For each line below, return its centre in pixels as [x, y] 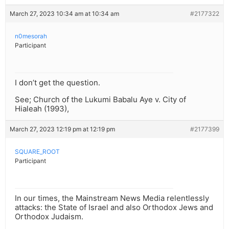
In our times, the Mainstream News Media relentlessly [112, 198]
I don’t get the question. [58, 83]
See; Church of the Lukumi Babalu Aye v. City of [100, 100]
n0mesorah [31, 36]
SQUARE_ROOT [37, 152]
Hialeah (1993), [42, 109]
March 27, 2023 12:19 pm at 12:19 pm [62, 129]
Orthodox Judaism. [49, 217]
